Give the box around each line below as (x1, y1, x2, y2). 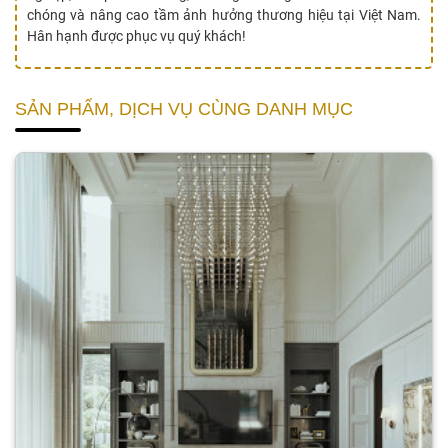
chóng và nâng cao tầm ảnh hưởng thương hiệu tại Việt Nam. (27, 7, 421, 24)
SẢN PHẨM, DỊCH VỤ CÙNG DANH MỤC (15, 99, 353, 120)
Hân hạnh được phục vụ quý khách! (27, 28, 246, 45)
